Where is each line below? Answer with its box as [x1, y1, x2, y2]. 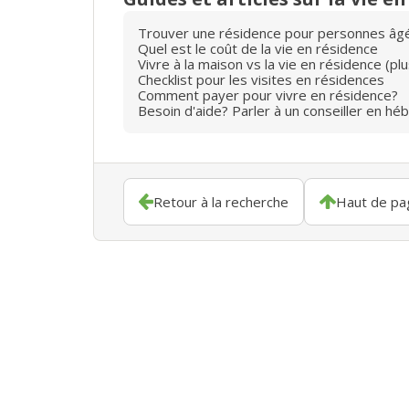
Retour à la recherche [153, 192, 288, 211]
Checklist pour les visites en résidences [138, 69, 384, 89]
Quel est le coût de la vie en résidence [138, 38, 378, 58]
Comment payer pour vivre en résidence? [138, 85, 398, 104]
